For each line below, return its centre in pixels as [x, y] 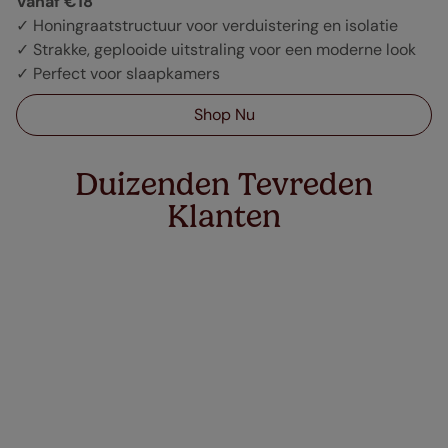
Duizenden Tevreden [224, 184]
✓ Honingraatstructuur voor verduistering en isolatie [207, 25]
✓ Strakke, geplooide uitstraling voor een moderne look [216, 49]
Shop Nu [224, 114]
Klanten [224, 216]
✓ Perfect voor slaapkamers [118, 73]
